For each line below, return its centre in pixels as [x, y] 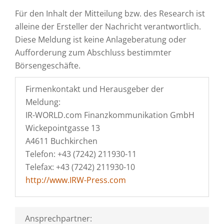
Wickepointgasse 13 [63, 128]
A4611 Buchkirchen [61, 141]
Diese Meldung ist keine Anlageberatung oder [101, 39]
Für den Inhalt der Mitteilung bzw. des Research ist [110, 13]
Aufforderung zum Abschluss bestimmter [93, 52]
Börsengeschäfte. [48, 65]
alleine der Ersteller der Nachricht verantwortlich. [108, 26]
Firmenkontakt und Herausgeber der [95, 89]
